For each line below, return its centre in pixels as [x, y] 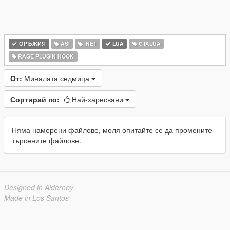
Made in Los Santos [36, 198]
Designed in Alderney [39, 187]
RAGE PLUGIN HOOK [45, 56]
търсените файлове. [46, 140]
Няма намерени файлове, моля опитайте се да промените [112, 130]
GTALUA [149, 43]
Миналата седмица [58, 78]
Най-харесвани [99, 99]
